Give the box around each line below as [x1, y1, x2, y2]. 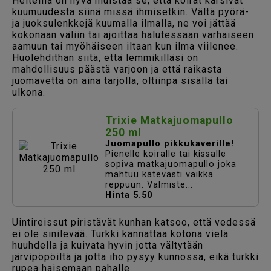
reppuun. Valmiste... [105, 180, 193, 191]
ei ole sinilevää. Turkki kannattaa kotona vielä [12, 228, 229, 240]
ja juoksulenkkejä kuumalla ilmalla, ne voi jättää [12, 18, 236, 30]
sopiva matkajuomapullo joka [105, 159, 237, 170]
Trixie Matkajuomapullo [105, 114, 233, 127]
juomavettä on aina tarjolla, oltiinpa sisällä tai [12, 75, 228, 87]
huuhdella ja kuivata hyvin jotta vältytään [12, 240, 203, 252]
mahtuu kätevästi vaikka [105, 169, 214, 180]
